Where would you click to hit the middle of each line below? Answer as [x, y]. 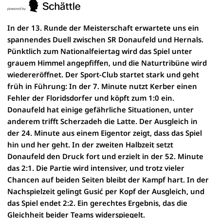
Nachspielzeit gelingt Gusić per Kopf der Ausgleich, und [106, 191]
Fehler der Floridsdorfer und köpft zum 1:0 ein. [91, 98]
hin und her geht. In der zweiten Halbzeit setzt [90, 144]
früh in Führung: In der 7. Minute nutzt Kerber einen [102, 86]
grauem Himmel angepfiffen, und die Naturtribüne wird [107, 63]
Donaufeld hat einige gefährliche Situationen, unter [100, 109]
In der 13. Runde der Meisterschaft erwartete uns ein [103, 27]
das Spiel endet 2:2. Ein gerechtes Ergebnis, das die [97, 203]
